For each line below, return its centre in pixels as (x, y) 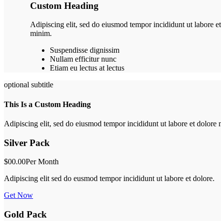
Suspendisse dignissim (84, 50)
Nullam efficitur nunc (83, 59)
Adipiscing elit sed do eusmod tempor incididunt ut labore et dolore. (109, 179)
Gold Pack (25, 214)
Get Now (18, 195)
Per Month (42, 162)
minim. (41, 34)
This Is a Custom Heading (47, 104)
